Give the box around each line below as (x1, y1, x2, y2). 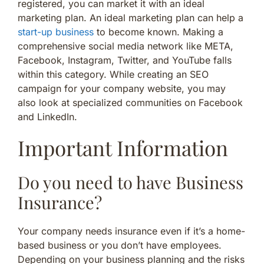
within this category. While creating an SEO (18, 68, 209, 80)
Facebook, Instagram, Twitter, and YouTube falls (18, 54, 232, 66)
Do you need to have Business (18, 170, 243, 193)
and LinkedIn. (18, 110, 77, 123)
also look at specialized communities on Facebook (18, 96, 243, 108)
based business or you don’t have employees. (18, 239, 222, 251)
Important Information (18, 133, 228, 161)
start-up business (18, 25, 94, 38)
